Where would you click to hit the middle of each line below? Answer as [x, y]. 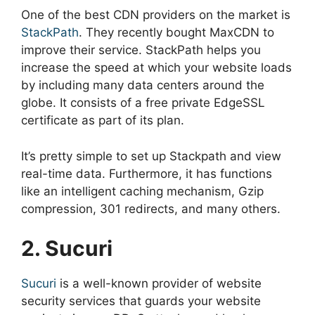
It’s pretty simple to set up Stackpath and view [151, 156]
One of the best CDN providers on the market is [156, 15]
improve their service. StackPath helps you [141, 50]
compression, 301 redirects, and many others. [151, 208]
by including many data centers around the [143, 85]
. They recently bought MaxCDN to [176, 33]
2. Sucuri [67, 249]
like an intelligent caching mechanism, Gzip [142, 191]
